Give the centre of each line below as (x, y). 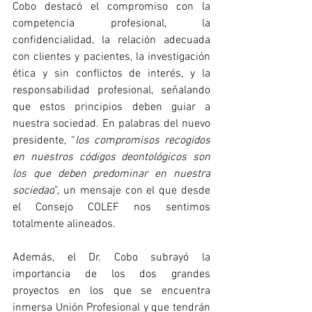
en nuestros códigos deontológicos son (111, 157)
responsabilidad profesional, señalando (111, 90)
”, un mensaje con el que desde (132, 190)
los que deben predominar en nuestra (111, 174)
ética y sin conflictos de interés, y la (111, 73)
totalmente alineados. (64, 224)
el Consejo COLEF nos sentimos (111, 207)
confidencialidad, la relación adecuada (111, 40)
